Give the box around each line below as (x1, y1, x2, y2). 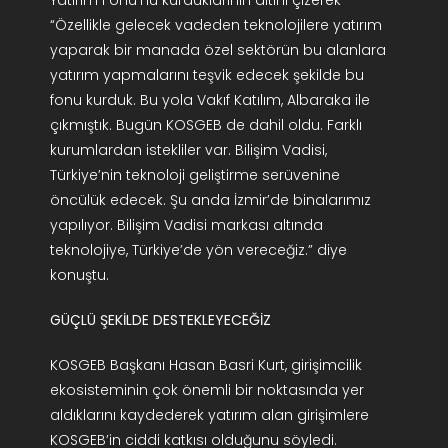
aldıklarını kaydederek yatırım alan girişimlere (49, 405, 369, 426)
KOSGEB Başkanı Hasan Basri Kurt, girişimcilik (49, 355, 362, 376)
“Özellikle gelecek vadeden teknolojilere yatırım (49, 15, 382, 36)
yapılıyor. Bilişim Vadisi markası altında (49, 215, 323, 236)
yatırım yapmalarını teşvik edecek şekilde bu (49, 65, 364, 86)
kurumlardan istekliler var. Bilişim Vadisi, (49, 140, 327, 161)
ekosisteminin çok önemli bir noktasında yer (49, 380, 364, 401)
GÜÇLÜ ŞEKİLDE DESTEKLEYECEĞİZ (49, 310, 271, 331)
